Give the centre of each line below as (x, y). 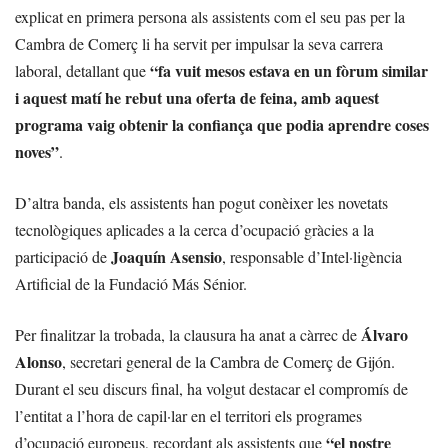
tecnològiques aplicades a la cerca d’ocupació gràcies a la (194, 229)
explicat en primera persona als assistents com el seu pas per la (210, 16)
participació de (63, 256)
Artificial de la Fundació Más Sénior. (131, 283)
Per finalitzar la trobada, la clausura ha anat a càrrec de (188, 334)
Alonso (38, 361)
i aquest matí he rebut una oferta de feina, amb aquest (197, 97)
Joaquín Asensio (166, 256)
